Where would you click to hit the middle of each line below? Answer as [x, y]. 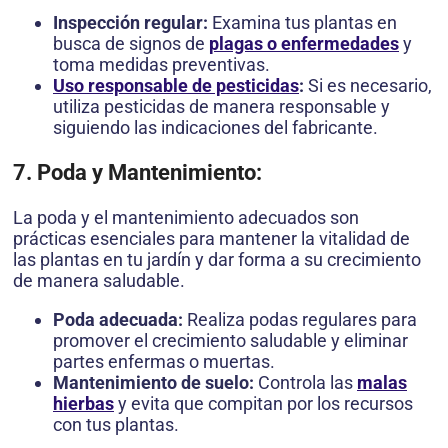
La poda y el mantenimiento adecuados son [186, 218]
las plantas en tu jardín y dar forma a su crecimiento [217, 260]
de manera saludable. [99, 281]
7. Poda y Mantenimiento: [137, 173]
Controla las [305, 383]
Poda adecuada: [118, 320]
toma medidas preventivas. [161, 65]
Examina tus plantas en [302, 23]
